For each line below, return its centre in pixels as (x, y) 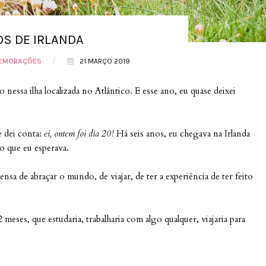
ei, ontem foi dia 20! (80, 134)
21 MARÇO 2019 (104, 61)
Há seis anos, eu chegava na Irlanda (183, 134)
